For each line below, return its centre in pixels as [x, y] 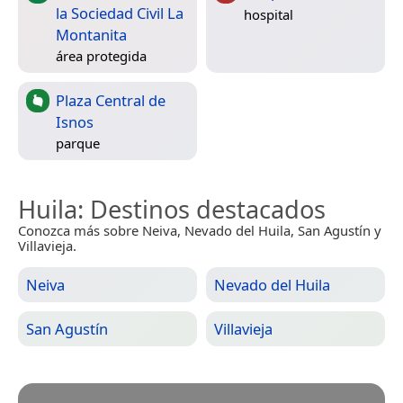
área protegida [101, 55]
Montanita [91, 34]
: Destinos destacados [201, 209]
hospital [269, 15]
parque [78, 143]
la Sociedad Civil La [120, 13]
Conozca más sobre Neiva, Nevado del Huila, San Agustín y [200, 230]
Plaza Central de [111, 100]
